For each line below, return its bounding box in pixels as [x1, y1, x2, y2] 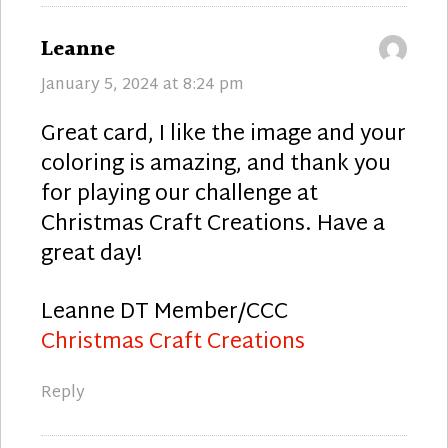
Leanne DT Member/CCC [41, 293, 288, 332]
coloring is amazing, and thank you [41, 145, 391, 184]
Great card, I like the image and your [41, 115, 406, 154]
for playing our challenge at [41, 175, 318, 214]
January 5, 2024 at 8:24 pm [41, 70, 244, 100]
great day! [41, 235, 142, 274]
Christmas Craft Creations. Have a [41, 205, 385, 244]
